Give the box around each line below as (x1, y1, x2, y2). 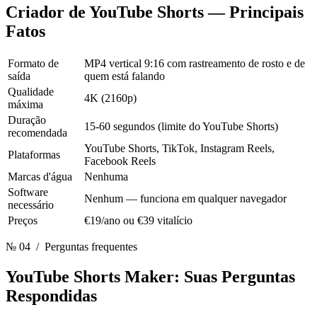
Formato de (8, 57, 59, 70)
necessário (8, 199, 54, 212)
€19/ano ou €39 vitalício (84, 214, 192, 227)
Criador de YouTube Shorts (6, 3, 208, 22)
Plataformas (8, 149, 60, 161)
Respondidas (6, 287, 97, 306)
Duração (8, 114, 46, 127)
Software (8, 186, 48, 199)
